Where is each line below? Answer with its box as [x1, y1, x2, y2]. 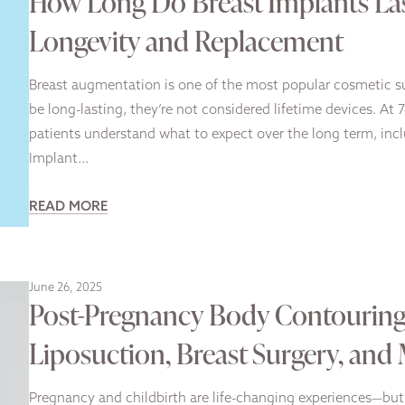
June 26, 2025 [29, 281, 102, 294]
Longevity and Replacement [29, 21, 344, 61]
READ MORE [29, 201, 108, 215]
